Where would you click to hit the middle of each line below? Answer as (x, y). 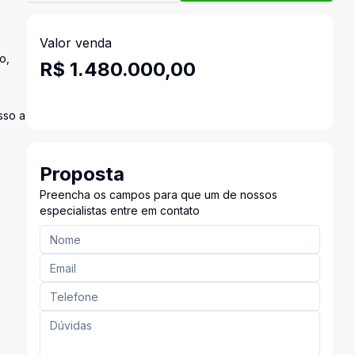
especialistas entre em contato (119, 210)
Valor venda (75, 43)
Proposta (82, 174)
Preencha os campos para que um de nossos (158, 195)
